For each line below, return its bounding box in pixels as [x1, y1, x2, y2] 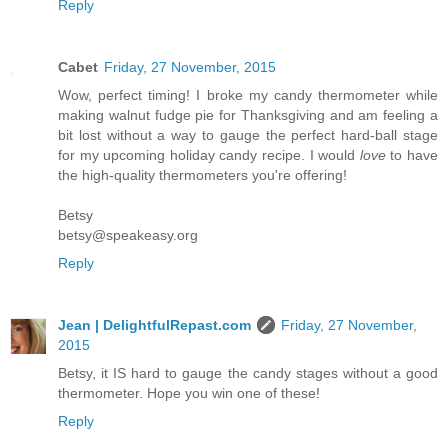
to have [385, 147, 439, 164]
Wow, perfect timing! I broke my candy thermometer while [58, 87, 438, 104]
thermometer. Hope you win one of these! [58, 385, 320, 402]
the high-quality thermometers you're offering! [58, 167, 347, 184]
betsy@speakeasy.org [58, 227, 198, 244]
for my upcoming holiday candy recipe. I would [58, 147, 360, 164]
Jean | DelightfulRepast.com [58, 317, 251, 334]
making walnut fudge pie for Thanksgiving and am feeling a [58, 107, 438, 124]
